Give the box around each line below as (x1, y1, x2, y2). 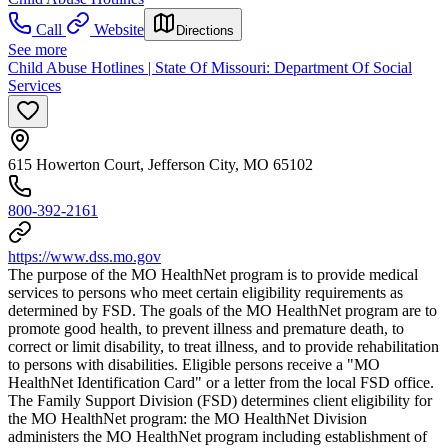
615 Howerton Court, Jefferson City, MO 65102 (8, 155, 313, 173)
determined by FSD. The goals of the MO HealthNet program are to (8, 301, 437, 319)
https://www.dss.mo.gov (8, 247, 161, 265)
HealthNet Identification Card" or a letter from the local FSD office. (8, 373, 434, 391)
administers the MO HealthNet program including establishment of (8, 427, 427, 445)
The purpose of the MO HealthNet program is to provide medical (8, 265, 418, 283)
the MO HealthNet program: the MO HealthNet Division (8, 409, 367, 427)
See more (8, 40, 67, 58)
